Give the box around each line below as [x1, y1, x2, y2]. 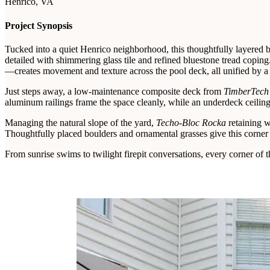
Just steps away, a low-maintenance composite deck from [5, 86, 224, 96]
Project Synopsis [5, 20, 72, 31]
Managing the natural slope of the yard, [5, 117, 156, 128]
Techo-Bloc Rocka [156, 117, 226, 128]
